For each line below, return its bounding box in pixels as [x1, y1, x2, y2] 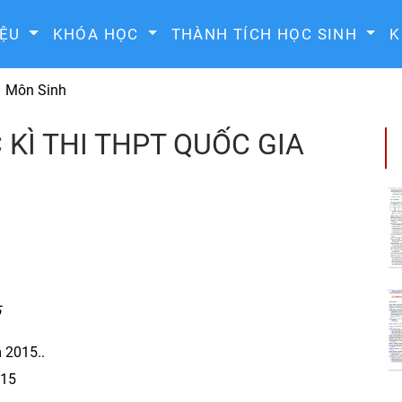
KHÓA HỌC [52, 24, 144, 43]
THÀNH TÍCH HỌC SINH [170, 24, 363, 43]
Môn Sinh [5, 82, 66, 99]
